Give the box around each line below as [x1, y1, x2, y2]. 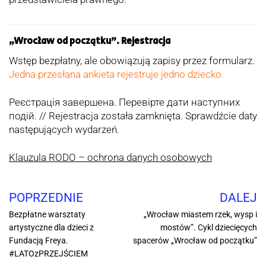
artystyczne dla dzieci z [9, 223, 94, 233]
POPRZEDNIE [9, 191, 83, 205]
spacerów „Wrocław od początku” [133, 236, 257, 246]
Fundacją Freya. [9, 236, 68, 246]
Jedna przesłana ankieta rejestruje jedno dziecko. [9, 68, 224, 81]
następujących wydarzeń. [9, 123, 119, 136]
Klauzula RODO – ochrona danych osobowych [9, 151, 212, 164]
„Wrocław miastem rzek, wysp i [144, 210, 257, 220]
